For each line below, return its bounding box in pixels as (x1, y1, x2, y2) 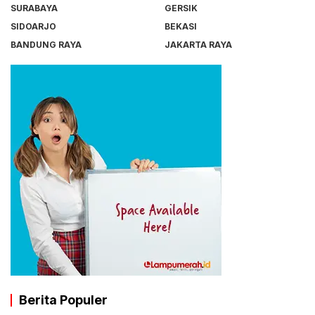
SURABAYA (11, 3, 58, 13)
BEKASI (165, 21, 197, 32)
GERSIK (165, 3, 198, 13)
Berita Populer (19, 292, 108, 307)
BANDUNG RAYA (11, 39, 82, 50)
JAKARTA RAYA (165, 39, 232, 50)
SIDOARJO (11, 21, 56, 32)
